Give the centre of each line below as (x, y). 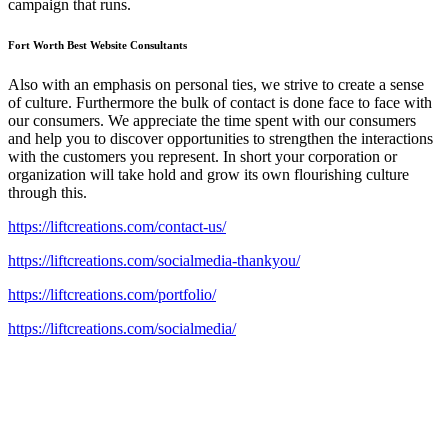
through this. (47, 192)
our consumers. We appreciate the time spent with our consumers (212, 120)
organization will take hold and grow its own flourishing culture (208, 174)
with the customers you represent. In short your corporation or (202, 156)
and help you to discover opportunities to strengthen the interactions (220, 138)
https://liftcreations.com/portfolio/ (112, 294)
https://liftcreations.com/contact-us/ (117, 226)
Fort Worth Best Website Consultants (97, 44)
